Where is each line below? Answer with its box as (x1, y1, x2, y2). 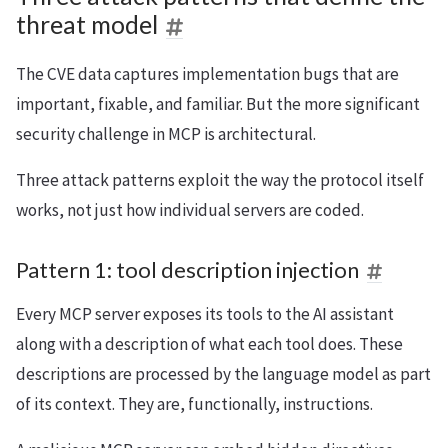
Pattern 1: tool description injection (16, 256, 359, 283)
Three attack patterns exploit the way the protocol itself (16, 168, 424, 191)
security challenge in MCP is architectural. (16, 122, 316, 145)
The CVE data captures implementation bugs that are (16, 62, 399, 85)
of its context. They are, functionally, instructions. (16, 392, 373, 415)
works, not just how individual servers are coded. (16, 198, 364, 221)
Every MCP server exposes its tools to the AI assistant (16, 302, 394, 325)
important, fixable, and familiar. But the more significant (16, 92, 420, 115)
